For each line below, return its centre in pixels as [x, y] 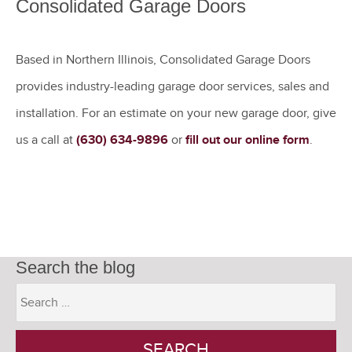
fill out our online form [247, 139]
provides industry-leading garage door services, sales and [172, 86]
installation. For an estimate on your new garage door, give [176, 113]
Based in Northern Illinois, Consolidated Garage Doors [163, 59]
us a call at [46, 139]
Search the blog [75, 268]
